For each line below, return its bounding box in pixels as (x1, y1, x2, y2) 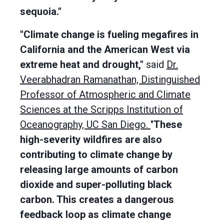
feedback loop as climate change (20, 208, 171, 220)
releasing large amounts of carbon (20, 163, 178, 175)
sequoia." (20, 5, 61, 17)
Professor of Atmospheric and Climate (20, 88, 190, 100)
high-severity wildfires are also (20, 133, 162, 145)
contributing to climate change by (20, 148, 172, 160)
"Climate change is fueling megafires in (20, 28, 198, 40)
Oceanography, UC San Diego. (20, 118, 150, 130)
